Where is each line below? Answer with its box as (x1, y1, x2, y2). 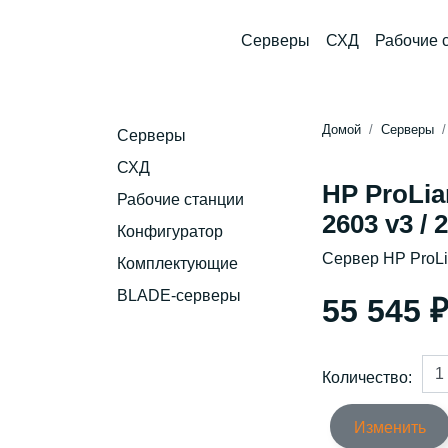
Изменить (354, 419, 426, 436)
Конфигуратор (117, 223, 223, 240)
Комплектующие (117, 255, 238, 272)
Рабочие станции (117, 191, 244, 208)
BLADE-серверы (117, 287, 241, 304)
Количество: (322, 368, 412, 386)
